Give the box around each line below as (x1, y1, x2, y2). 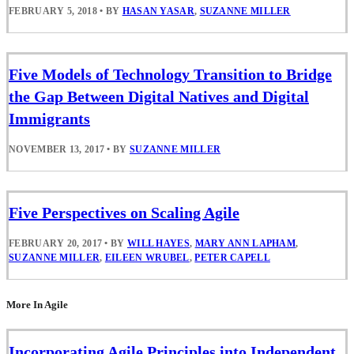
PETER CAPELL (194, 252, 270, 264)
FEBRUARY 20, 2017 (9, 238, 103, 250)
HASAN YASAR (122, 5, 194, 17)
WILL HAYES (126, 238, 190, 250)
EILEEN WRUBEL (104, 252, 190, 264)
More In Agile (6, 299, 68, 311)
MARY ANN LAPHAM (194, 238, 296, 250)
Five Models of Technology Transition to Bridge (9, 66, 332, 84)
